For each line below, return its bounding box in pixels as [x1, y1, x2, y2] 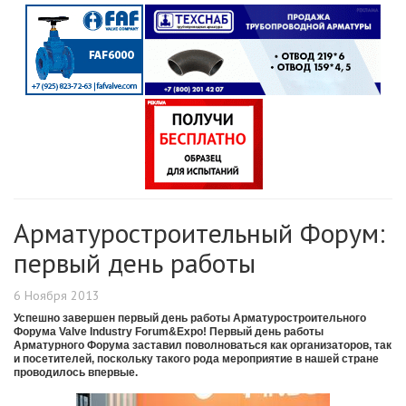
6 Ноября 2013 [14, 287, 100, 304]
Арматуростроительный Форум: [14, 215, 385, 251]
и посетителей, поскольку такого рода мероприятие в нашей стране [14, 353, 379, 366]
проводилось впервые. [14, 366, 138, 380]
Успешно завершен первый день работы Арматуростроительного [14, 312, 366, 325]
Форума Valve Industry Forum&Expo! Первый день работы [14, 325, 324, 339]
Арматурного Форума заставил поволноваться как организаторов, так [14, 339, 391, 353]
